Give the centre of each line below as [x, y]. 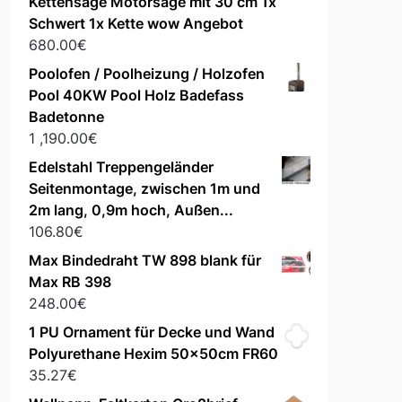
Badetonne [66, 117]
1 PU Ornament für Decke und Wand [151, 332]
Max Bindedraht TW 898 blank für [144, 261]
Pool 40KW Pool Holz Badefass [136, 96]
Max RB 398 [70, 282]
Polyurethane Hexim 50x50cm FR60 [153, 354]
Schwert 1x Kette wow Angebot [135, 24]
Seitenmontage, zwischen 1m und [144, 189]
